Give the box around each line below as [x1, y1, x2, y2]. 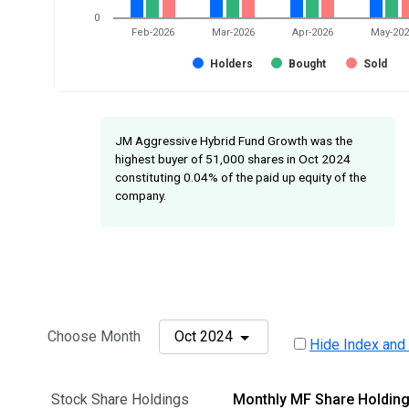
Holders [210, 58, 254, 71]
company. [115, 188, 166, 204]
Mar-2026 [211, 26, 255, 39]
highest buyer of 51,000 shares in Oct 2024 [115, 152, 351, 167]
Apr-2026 [291, 26, 334, 39]
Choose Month [47, 327, 141, 345]
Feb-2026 [131, 26, 175, 39]
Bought [288, 58, 327, 71]
